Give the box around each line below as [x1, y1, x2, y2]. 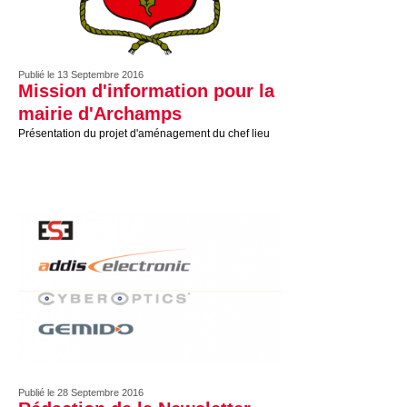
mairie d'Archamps [18, 104, 182, 124]
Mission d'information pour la [18, 81, 274, 101]
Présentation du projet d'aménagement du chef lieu [18, 127, 270, 140]
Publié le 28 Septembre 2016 [18, 387, 144, 398]
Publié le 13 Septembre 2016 [18, 69, 144, 80]
